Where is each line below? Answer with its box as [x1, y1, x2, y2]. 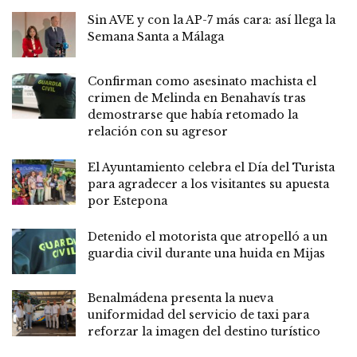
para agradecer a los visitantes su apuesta [88, 177, 329, 192]
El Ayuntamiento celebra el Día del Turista [88, 160, 335, 175]
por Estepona [88, 194, 167, 209]
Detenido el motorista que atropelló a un [88, 229, 328, 245]
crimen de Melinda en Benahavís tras [88, 91, 306, 106]
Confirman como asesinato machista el [88, 74, 316, 89]
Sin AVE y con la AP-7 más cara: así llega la [88, 12, 335, 27]
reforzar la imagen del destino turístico [88, 324, 320, 339]
